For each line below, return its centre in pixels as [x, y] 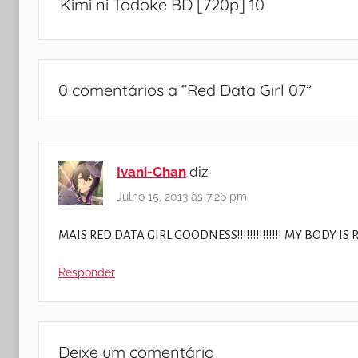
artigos [70, 20]
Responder [87, 272]
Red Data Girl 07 [247, 90]
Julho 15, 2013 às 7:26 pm [182, 197]
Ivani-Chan [151, 172]
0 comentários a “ [123, 90]
